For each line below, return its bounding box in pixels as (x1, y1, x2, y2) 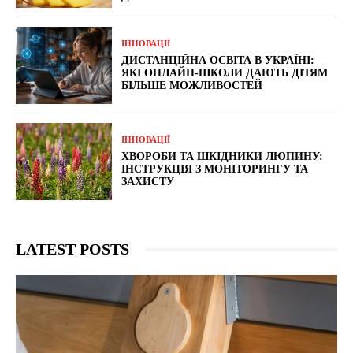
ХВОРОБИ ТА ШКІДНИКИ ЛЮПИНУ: (121, 150, 324, 162)
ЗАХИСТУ (121, 175, 175, 188)
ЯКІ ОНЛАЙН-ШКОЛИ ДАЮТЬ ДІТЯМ (121, 66, 329, 79)
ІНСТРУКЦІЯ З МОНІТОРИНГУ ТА (121, 162, 309, 175)
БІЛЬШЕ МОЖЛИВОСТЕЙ (121, 79, 263, 91)
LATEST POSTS (16, 240, 129, 258)
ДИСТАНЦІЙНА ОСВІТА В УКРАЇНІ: (121, 54, 315, 66)
